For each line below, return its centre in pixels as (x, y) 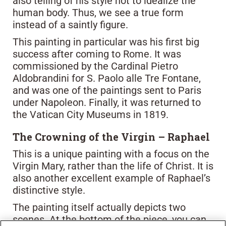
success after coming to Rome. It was (97, 54)
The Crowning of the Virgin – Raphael (111, 136)
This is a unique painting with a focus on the (111, 154)
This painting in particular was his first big (106, 42)
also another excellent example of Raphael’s (111, 178)
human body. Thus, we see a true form (98, 12)
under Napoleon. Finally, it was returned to (107, 102)
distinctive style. (49, 190)
